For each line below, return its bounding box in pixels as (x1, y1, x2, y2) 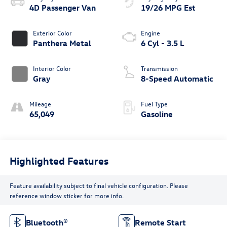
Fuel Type (141, 99, 168, 108)
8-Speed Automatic (141, 73, 213, 84)
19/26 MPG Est (141, 3, 196, 13)
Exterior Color (32, 28, 72, 37)
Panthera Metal (32, 38, 91, 49)
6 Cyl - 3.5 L (141, 38, 184, 49)
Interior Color (32, 64, 71, 73)
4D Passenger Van (29, 3, 96, 13)
